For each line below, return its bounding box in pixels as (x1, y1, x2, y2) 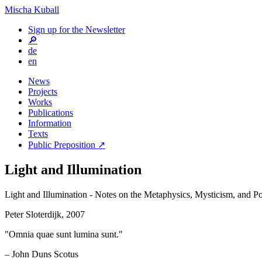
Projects (28, 87, 57, 96)
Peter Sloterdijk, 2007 (5, 209, 85, 219)
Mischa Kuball (5, 5, 59, 15)
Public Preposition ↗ (28, 140, 105, 150)
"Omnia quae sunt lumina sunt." (5, 229, 123, 239)
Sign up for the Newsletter (28, 25, 125, 35)
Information (28, 118, 71, 128)
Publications (28, 108, 73, 118)
